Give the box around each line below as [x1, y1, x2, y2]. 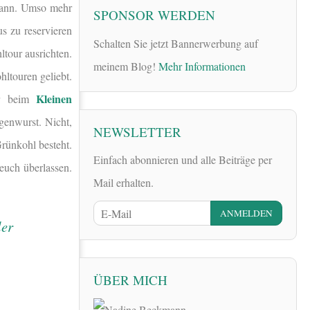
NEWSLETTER [93, 122, 181, 140]
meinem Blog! [93, 58, 158, 73]
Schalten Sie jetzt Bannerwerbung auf [93, 35, 258, 51]
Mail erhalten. [93, 174, 154, 190]
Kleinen [36, 91, 73, 107]
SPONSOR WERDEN [93, 6, 215, 24]
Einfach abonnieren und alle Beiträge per [93, 152, 272, 167]
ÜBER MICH [93, 271, 167, 289]
